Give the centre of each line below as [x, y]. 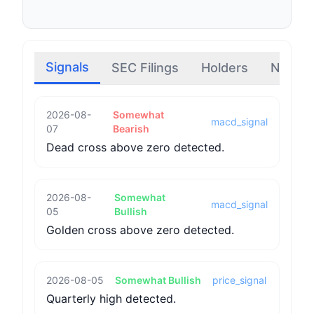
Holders [225, 68]
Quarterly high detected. [111, 299]
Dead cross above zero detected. [135, 147]
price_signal [239, 280]
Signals [67, 67]
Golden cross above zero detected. [140, 230]
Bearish [131, 129]
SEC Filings [145, 68]
